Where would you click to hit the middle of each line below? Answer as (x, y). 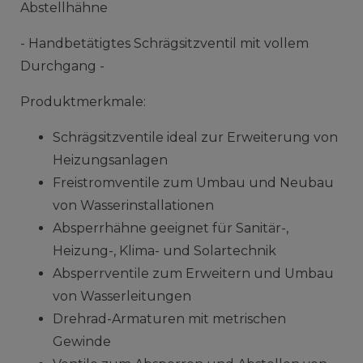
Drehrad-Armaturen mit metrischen (169, 318)
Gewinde (81, 341)
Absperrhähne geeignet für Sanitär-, (170, 228)
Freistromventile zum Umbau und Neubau (193, 182)
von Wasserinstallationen (133, 205)
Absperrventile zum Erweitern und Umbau (193, 273)
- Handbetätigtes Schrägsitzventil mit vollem (164, 43)
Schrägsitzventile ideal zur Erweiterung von (195, 137)
